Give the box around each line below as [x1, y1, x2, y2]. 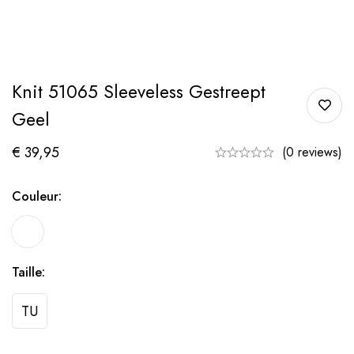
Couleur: [12, 186, 62, 205]
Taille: [12, 262, 45, 281]
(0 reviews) [282, 142, 342, 161]
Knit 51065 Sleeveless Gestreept [12, 77, 265, 105]
